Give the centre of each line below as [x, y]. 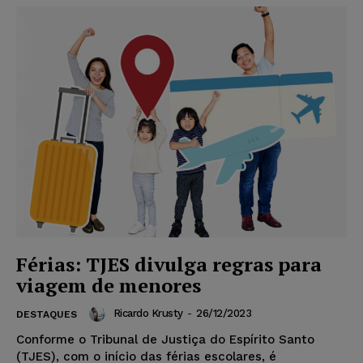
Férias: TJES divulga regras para [169, 265]
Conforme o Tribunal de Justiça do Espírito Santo [165, 340]
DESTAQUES [47, 315]
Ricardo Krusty [148, 314]
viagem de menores [109, 286]
